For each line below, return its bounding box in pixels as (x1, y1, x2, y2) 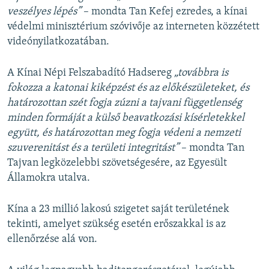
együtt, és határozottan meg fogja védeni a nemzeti (7, 127, 241, 139)
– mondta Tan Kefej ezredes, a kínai (81, 6, 247, 18)
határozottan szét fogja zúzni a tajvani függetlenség (7, 97, 242, 109)
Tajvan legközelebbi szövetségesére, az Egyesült (7, 157, 227, 169)
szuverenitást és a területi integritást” (7, 142, 179, 154)
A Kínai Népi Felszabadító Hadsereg (7, 67, 174, 79)
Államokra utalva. (7, 172, 90, 184)
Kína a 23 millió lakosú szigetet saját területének (7, 204, 229, 216)
